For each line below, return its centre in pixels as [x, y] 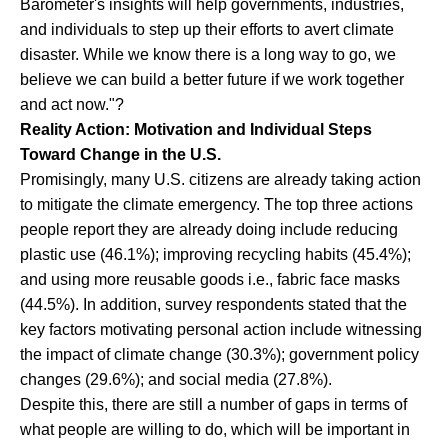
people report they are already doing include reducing [208, 229]
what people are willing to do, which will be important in [214, 429]
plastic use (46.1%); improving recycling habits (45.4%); [215, 254]
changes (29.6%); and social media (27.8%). [175, 379]
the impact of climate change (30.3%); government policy [219, 354]
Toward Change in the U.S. [120, 154]
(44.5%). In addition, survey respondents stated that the [213, 304]
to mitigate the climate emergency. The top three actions [216, 204]
